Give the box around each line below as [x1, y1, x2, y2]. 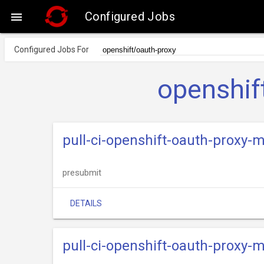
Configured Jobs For [14, 45, 89, 54]
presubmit [62, 167, 101, 178]
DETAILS [70, 199, 102, 208]
